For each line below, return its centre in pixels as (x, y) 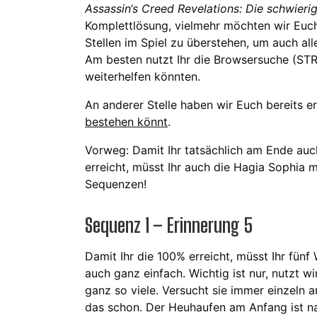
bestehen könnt (126, 121)
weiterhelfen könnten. (143, 76)
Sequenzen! (116, 184)
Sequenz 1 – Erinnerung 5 (169, 225)
